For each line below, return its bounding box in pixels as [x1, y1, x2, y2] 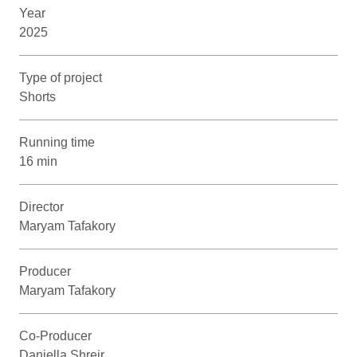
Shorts [19, 90, 56, 104]
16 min [19, 155, 57, 169]
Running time [19, 135, 95, 150]
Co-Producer [19, 329, 92, 343]
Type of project [19, 71, 102, 85]
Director [19, 200, 64, 214]
